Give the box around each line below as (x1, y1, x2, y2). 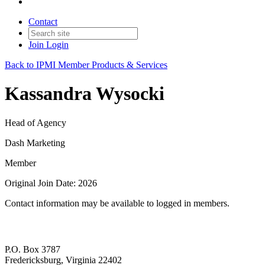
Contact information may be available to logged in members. (5, 198, 230, 208)
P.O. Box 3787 (5, 244, 60, 255)
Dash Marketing (5, 137, 65, 148)
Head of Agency (5, 117, 66, 128)
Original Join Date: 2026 (5, 177, 97, 188)
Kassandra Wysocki (5, 83, 164, 105)
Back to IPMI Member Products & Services (5, 60, 167, 70)
